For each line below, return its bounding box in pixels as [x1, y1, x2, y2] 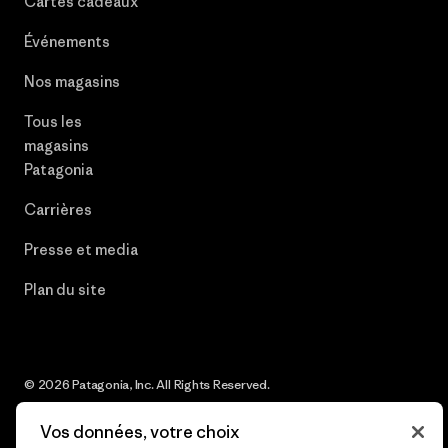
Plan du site [24, 279, 106, 299]
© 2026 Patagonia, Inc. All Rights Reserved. [24, 375, 270, 393]
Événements [24, 31, 110, 51]
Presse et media [24, 239, 138, 259]
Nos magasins [24, 71, 120, 91]
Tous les [24, 111, 82, 131]
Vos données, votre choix [40, 421, 240, 443]
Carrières [24, 199, 92, 219]
